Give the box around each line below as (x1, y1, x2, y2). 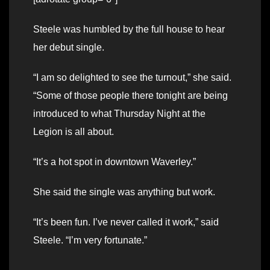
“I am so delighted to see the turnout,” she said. (33, 72, 231, 83)
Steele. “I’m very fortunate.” (33, 234, 147, 245)
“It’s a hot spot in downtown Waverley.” (33, 156, 196, 167)
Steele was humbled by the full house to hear (33, 24, 225, 34)
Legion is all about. (33, 126, 114, 137)
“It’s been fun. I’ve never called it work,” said (33, 216, 219, 227)
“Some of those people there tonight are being (33, 90, 228, 101)
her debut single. (33, 42, 104, 52)
